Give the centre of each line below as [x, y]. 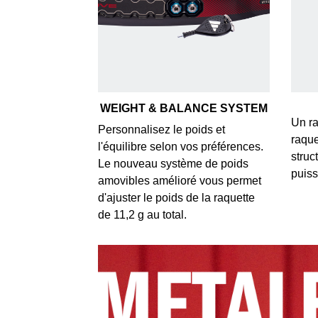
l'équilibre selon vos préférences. [180, 146]
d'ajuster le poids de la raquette [176, 197]
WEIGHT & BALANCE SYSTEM [183, 108]
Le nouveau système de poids [173, 163]
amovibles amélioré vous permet [179, 180]
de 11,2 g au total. [142, 214]
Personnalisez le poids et [161, 129]
